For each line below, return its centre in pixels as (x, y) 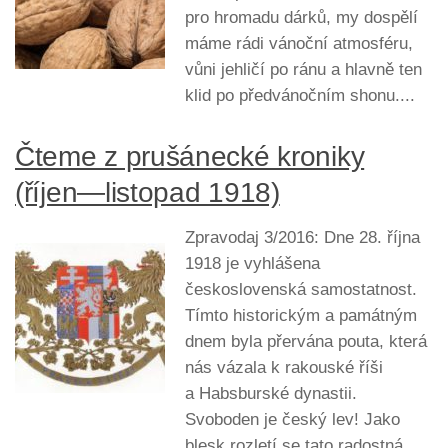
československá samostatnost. (301, 289)
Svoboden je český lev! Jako (292, 419)
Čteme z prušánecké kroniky (190, 156)
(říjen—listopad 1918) (147, 192)
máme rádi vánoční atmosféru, (299, 43)
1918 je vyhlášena (252, 263)
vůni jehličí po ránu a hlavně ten (303, 69)
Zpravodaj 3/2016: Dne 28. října (302, 237)
